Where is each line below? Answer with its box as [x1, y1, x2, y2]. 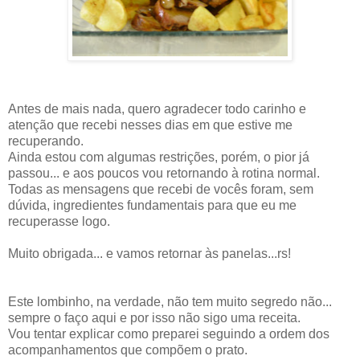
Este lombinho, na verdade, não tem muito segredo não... [8, 295, 332, 309]
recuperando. [8, 134, 84, 149]
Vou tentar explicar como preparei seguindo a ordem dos [8, 327, 329, 342]
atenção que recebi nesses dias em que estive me [8, 118, 292, 133]
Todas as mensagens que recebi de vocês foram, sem [8, 182, 313, 197]
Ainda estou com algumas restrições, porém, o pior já [8, 150, 309, 165]
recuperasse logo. [8, 215, 110, 229]
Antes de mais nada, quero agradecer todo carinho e [8, 102, 306, 117]
